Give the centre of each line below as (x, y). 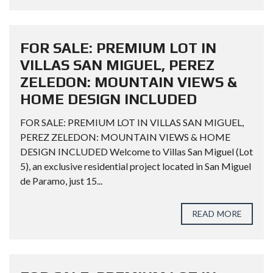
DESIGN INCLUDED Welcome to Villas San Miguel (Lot (136, 151)
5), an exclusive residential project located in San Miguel (136, 166)
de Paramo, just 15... (61, 181)
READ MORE (217, 214)
